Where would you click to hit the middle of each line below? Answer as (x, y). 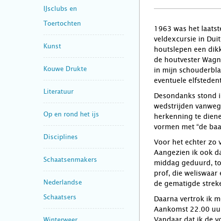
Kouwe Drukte (65, 69)
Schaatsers (60, 197)
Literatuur (58, 91)
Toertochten (62, 23)
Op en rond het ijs (71, 114)
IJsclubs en (60, 8)
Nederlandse (63, 182)
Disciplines (61, 137)
